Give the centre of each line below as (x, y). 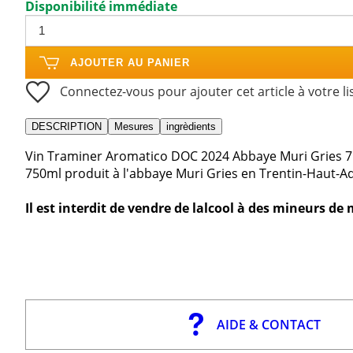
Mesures (134, 126)
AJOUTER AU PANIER (130, 62)
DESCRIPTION (67, 126)
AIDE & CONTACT (268, 324)
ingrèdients (191, 126)
